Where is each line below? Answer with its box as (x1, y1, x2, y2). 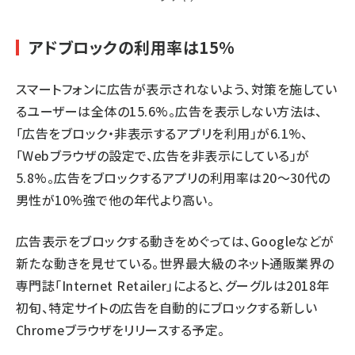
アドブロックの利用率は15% (29, 36, 235, 59)
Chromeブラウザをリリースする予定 (16, 320, 219, 340)
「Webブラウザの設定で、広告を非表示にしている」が (16, 146, 310, 166)
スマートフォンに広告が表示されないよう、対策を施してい (16, 79, 338, 99)
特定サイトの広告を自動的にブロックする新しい (48, 298, 318, 318)
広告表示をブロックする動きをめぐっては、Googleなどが (16, 231, 334, 251)
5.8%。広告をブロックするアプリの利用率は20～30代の (16, 168, 330, 188)
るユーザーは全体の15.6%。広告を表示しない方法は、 (16, 101, 323, 121)
